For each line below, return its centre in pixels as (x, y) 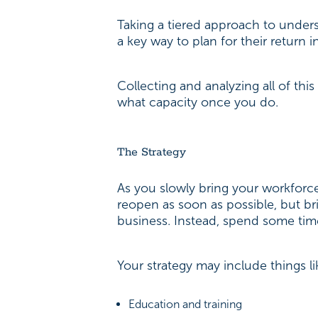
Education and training (186, 304)
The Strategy (154, 152)
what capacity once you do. (200, 102)
